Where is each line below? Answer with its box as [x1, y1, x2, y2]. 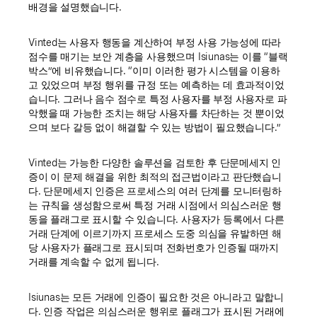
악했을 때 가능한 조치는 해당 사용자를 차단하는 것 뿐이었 [28, 107, 284, 119]
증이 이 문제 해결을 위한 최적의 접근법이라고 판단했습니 [28, 171, 282, 183]
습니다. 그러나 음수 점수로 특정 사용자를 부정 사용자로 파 [28, 93, 287, 105]
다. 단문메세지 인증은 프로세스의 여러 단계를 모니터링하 [28, 185, 282, 197]
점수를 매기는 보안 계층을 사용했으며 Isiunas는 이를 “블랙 [28, 50, 288, 62]
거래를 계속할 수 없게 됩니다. [28, 255, 159, 267]
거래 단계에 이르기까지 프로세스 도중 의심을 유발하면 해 [28, 227, 282, 239]
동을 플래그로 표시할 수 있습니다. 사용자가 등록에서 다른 [28, 213, 284, 225]
